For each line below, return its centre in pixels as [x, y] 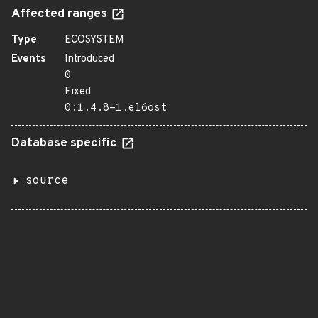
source [47, 181]
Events [29, 59]
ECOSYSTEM [94, 40]
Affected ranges [61, 14]
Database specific [66, 143]
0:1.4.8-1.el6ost [116, 108]
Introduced [89, 59]
